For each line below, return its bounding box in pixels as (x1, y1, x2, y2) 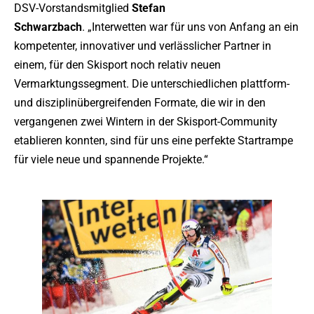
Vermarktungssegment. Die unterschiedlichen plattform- (14, 76, 289, 90)
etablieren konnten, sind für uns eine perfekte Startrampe (14, 133, 293, 147)
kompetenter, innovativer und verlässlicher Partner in (14, 39, 271, 53)
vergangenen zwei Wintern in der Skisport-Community (14, 114, 278, 128)
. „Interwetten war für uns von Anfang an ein (82, 20, 299, 34)
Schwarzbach (14, 20, 82, 34)
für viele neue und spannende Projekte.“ (14, 152, 208, 166)
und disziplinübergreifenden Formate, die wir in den (14, 95, 266, 109)
